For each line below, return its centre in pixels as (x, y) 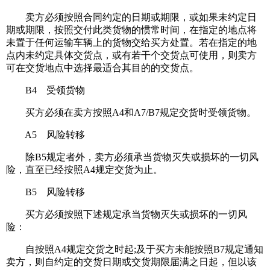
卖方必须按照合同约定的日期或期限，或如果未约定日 (131, 17)
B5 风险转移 (46, 192)
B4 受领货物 (46, 90)
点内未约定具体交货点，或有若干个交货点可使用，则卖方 (131, 55)
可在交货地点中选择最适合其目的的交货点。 (102, 68)
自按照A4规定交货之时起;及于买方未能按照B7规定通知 (135, 250)
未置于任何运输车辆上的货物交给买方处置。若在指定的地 (131, 43)
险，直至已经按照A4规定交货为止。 (84, 170)
